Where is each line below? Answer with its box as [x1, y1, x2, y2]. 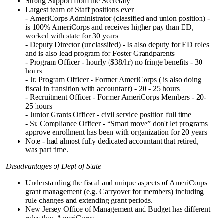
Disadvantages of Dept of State [6, 162, 101, 170]
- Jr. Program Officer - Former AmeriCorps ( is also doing [25, 75, 201, 84]
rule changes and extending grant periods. [25, 196, 153, 204]
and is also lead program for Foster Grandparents [25, 49, 177, 57]
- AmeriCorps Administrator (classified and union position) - [25, 14, 210, 22]
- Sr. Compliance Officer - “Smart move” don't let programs [25, 119, 208, 127]
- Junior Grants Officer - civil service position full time [25, 110, 193, 119]
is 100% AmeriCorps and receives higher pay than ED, [25, 23, 194, 31]
